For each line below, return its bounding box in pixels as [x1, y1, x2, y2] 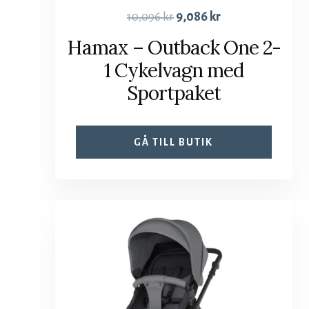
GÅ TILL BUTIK [134, 136, 214, 148]
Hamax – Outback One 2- [66, 34, 281, 60]
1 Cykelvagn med [103, 57, 243, 83]
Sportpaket [126, 80, 221, 106]
